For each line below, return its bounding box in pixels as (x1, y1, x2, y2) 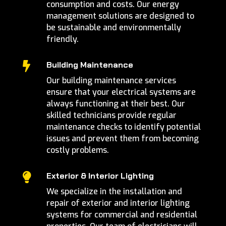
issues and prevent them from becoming (46, 133, 199, 144)
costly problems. (46, 145, 109, 156)
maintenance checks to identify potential (46, 122, 201, 133)
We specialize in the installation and (46, 186, 182, 197)
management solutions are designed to (46, 11, 194, 22)
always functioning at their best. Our (46, 98, 185, 109)
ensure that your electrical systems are (46, 87, 196, 98)
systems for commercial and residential (46, 209, 197, 220)
